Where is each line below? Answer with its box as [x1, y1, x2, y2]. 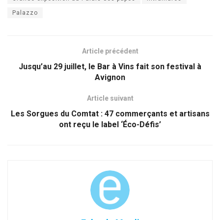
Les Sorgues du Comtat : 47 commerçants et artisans [10, 109, 210, 118]
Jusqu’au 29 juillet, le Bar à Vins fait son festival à [19, 61, 201, 71]
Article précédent [82, 47, 138, 55]
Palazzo [12, 9, 38, 16]
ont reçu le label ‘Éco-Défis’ [59, 119, 161, 129]
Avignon [95, 72, 125, 82]
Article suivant [86, 94, 134, 102]
